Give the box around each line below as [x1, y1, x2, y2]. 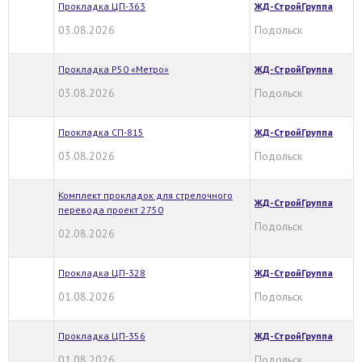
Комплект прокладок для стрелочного [58, 188, 233, 201]
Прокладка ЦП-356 [58, 329, 145, 342]
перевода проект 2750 [58, 203, 163, 216]
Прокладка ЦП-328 [58, 266, 145, 279]
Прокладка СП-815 [58, 125, 144, 138]
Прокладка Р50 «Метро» [58, 62, 169, 75]
